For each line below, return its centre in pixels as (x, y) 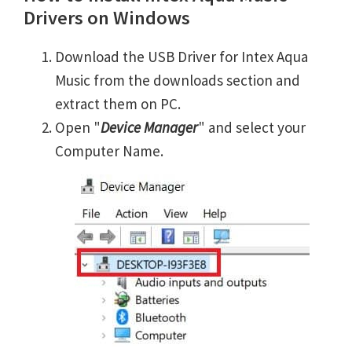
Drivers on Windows (107, 18)
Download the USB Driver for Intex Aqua (181, 57)
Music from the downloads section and (178, 80)
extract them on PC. (118, 104)
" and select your (252, 127)
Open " (78, 127)
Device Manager (149, 127)
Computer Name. (109, 151)
